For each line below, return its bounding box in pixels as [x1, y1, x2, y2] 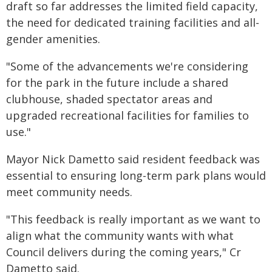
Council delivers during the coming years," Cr [6, 245, 241, 259]
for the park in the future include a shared [6, 75, 228, 90]
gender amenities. [6, 32, 100, 46]
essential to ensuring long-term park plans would [6, 168, 266, 183]
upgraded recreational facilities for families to [6, 108, 249, 123]
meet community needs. [6, 185, 132, 199]
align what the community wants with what [6, 228, 234, 243]
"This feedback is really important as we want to [6, 212, 260, 226]
